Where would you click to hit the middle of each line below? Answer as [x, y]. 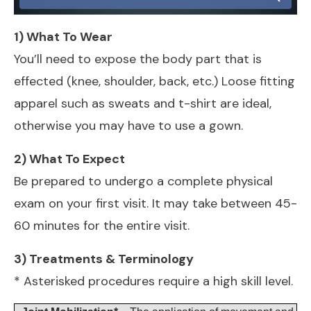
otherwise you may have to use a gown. [128, 125]
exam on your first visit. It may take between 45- [155, 203]
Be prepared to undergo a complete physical [143, 181]
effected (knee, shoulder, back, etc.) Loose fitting [154, 81]
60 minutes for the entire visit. [102, 225]
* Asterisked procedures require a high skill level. [153, 281]
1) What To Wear [63, 36]
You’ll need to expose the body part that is [138, 59]
